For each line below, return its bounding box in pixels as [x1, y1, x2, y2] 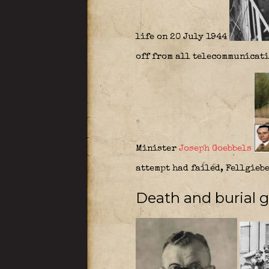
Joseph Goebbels [178, 144, 252, 153]
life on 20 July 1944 [135, 32, 229, 41]
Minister [135, 144, 179, 153]
